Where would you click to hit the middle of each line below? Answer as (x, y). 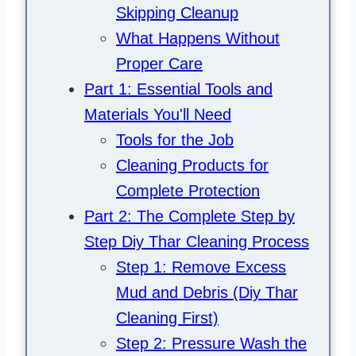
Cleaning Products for (192, 166)
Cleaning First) (167, 318)
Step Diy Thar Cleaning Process (197, 242)
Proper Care (159, 64)
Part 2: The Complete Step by (190, 217)
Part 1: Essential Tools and (178, 89)
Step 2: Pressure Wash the (211, 344)
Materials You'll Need (158, 115)
